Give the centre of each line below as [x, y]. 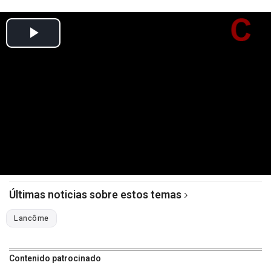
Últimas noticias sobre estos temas [95, 195]
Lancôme [31, 218]
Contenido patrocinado [55, 258]
